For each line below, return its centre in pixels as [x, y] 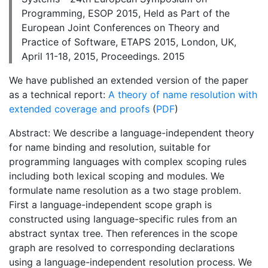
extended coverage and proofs [79, 109]
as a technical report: [59, 94]
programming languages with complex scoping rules [128, 161]
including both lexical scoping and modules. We [117, 176]
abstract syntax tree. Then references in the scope [123, 233]
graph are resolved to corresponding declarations [122, 247]
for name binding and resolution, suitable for [110, 147]
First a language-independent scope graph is [110, 204]
